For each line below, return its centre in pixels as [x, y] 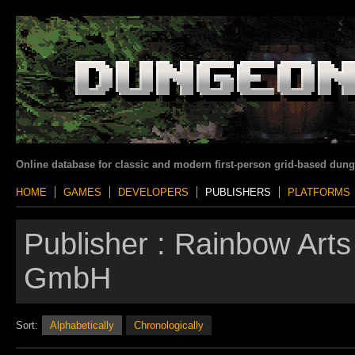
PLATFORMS [319, 192]
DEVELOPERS [153, 192]
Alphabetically [82, 325]
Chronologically [169, 325]
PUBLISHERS [238, 192]
